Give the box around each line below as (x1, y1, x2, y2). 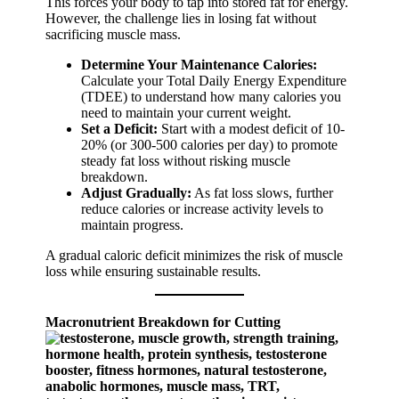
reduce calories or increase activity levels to (81, 201, 324, 217)
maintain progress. (81, 217, 184, 233)
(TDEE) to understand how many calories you (81, 89, 342, 105)
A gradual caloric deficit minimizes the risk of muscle (45, 248, 344, 264)
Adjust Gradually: (81, 185, 192, 201)
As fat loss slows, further (191, 185, 334, 201)
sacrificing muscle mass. (45, 27, 182, 43)
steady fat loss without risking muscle (81, 153, 291, 169)
